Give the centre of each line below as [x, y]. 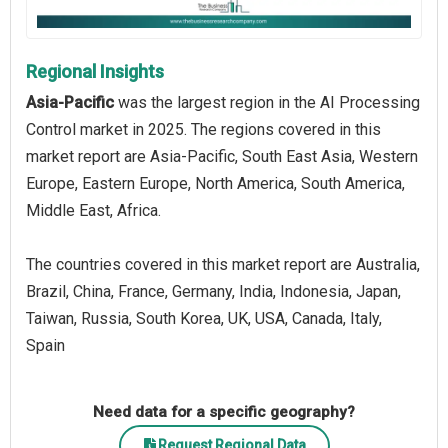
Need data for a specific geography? [224, 411]
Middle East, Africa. [93, 210]
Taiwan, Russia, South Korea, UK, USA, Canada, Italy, [204, 318]
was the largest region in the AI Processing [267, 102]
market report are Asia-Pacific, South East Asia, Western [222, 156]
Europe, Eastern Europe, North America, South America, [215, 183]
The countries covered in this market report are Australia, [223, 264]
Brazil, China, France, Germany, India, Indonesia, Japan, [213, 291]
